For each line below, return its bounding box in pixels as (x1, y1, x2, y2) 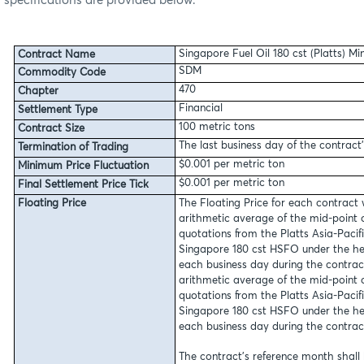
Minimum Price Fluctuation (17, 160, 149, 171)
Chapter (17, 85, 58, 97)
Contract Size (17, 123, 84, 134)
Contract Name (17, 49, 95, 60)
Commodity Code (17, 67, 106, 78)
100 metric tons (178, 121, 255, 132)
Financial (178, 102, 223, 114)
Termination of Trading (17, 141, 128, 153)
